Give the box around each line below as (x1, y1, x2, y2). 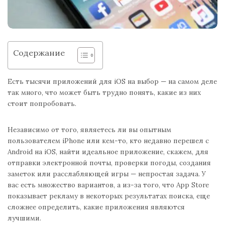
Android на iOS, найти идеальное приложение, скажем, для (8, 147, 208, 157)
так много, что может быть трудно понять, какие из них (8, 88, 201, 97)
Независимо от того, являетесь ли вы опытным (8, 125, 171, 135)
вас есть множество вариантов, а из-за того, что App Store (8, 180, 209, 190)
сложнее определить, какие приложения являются (8, 202, 185, 212)
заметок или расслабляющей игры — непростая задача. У (8, 169, 206, 179)
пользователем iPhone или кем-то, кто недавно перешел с (8, 136, 209, 146)
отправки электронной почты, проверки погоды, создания (8, 158, 211, 168)
